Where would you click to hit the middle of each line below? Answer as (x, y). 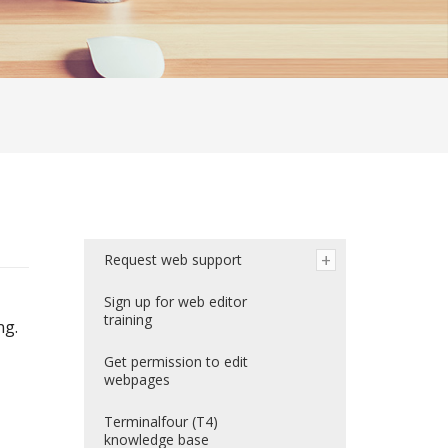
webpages (136, 380)
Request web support (172, 260)
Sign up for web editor (175, 302)
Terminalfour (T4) (160, 422)
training (127, 320)
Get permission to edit (175, 362)
